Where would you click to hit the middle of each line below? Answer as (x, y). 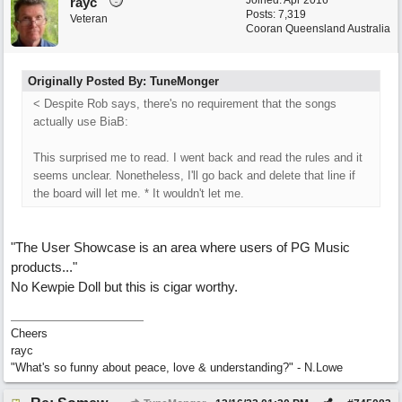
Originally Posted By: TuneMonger (123, 81)
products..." (44, 267)
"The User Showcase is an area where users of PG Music (180, 247)
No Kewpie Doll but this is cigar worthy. (124, 287)
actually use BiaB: (81, 122)
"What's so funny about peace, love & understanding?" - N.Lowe (177, 367)
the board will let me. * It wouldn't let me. (139, 193)
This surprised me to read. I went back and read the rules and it (198, 157)
